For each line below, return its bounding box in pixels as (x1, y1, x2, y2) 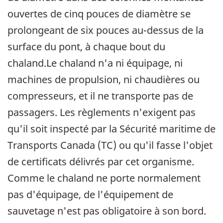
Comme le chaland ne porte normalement (7, 171, 201, 185)
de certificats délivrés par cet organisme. (7, 155, 194, 169)
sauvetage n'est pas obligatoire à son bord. (7, 204, 206, 218)
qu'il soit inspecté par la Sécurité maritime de (7, 122, 216, 136)
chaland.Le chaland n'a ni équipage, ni (7, 56, 183, 70)
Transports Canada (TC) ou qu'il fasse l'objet (7, 138, 213, 152)
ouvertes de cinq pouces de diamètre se (7, 7, 191, 21)
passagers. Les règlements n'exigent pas (7, 106, 196, 119)
